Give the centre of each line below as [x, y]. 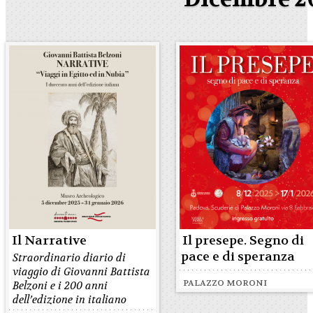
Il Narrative [49, 241]
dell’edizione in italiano [70, 300]
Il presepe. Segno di [243, 241]
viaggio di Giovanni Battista [81, 272]
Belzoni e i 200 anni [60, 286]
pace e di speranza [238, 257]
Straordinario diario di [69, 258]
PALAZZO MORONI [225, 283]
